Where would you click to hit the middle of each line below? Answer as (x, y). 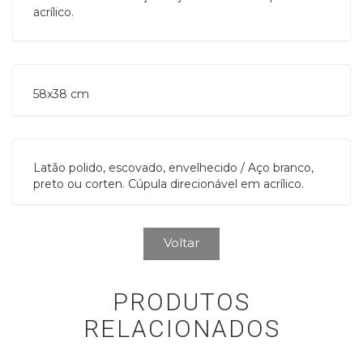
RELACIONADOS (181, 329)
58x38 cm (63, 94)
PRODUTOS (181, 302)
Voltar (181, 243)
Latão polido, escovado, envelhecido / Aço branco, (173, 168)
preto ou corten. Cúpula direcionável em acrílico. (169, 184)
